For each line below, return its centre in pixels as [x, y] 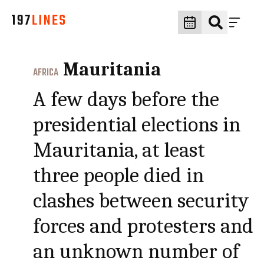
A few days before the [126, 99]
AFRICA [46, 73]
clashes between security [141, 201]
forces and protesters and [143, 226]
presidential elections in [137, 125]
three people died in [119, 175]
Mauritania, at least [119, 150]
